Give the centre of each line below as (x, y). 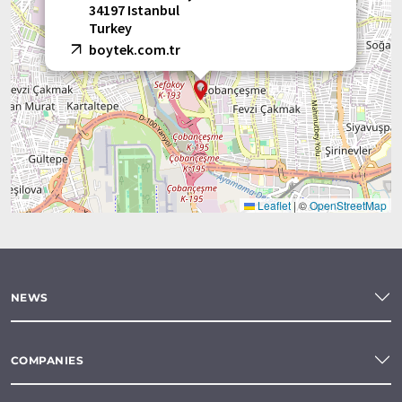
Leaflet (273, 205)
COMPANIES (48, 360)
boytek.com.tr (135, 50)
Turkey (110, 28)
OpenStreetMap (348, 205)
